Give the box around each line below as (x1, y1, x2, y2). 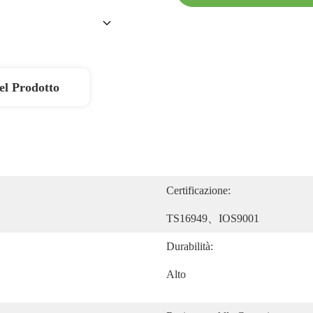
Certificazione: (166, 184, 231, 196)
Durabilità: (166, 240, 213, 252)
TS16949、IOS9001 (166, 212, 259, 224)
